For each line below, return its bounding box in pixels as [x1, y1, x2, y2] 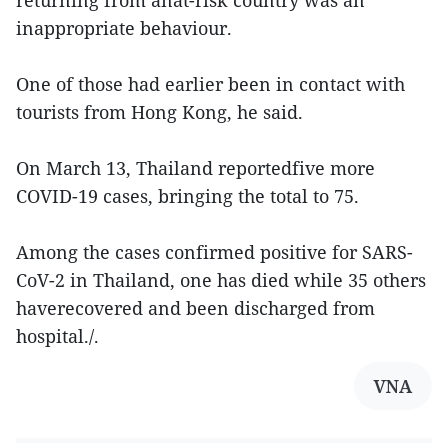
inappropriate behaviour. [16, 16, 232, 40]
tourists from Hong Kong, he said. [16, 100, 303, 124]
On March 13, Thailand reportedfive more [16, 156, 375, 180]
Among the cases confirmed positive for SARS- [16, 240, 413, 264]
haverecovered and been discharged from [16, 296, 375, 320]
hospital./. [16, 324, 99, 348]
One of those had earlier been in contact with [16, 72, 405, 96]
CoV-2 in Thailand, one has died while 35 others [16, 268, 426, 292]
